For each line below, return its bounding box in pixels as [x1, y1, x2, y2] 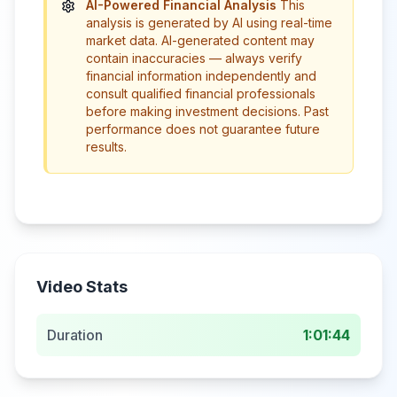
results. [86, 139, 127, 154]
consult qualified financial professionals [86, 86, 315, 101]
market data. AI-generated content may [86, 33, 315, 48]
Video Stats [36, 277, 128, 296]
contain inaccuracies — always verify [86, 51, 302, 66]
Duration [47, 326, 103, 344]
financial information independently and [86, 68, 316, 83]
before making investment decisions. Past [86, 104, 329, 119]
